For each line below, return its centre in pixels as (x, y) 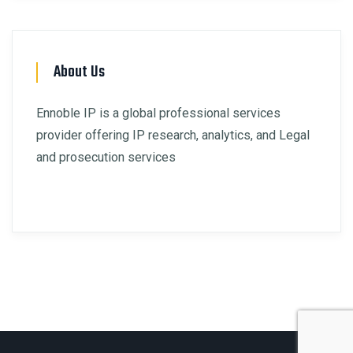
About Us (79, 72)
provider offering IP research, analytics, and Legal (173, 136)
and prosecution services (106, 158)
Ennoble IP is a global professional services (158, 113)
